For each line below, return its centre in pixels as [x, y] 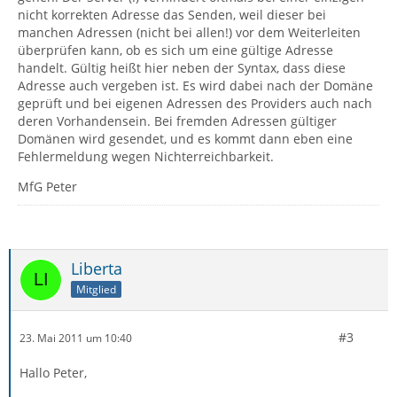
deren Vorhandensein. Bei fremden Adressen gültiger [177, 121]
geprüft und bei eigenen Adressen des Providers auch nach [195, 103]
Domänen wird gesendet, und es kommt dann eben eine [185, 139]
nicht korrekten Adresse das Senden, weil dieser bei [172, 15]
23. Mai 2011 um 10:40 [76, 338]
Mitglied [96, 289]
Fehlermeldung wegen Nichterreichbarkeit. [146, 156]
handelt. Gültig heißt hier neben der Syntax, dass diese [182, 68]
